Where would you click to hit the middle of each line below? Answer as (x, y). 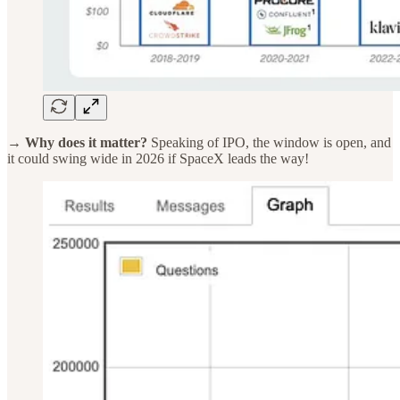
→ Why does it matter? (79, 142)
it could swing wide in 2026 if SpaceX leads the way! (158, 158)
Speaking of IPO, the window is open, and (271, 142)
